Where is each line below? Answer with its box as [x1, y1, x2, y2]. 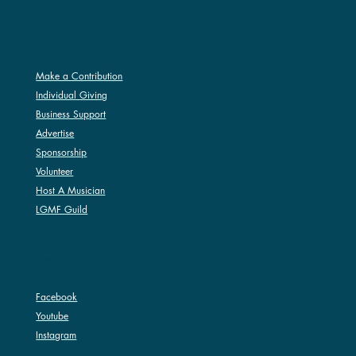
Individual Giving [36, 87, 108, 102]
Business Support [36, 106, 106, 121]
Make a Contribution [36, 68, 123, 83]
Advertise [36, 126, 75, 140]
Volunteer [36, 164, 74, 178]
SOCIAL [36, 255, 75, 271]
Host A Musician [36, 183, 106, 197]
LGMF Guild [36, 202, 88, 216]
